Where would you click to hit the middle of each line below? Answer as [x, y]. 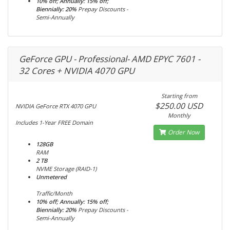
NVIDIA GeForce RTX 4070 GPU [56, 106]
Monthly [179, 115]
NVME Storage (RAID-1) [66, 169]
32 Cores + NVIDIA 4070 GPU [77, 71]
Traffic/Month [54, 193]
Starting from [179, 96]
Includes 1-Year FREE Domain [54, 122]
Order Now [183, 132]
